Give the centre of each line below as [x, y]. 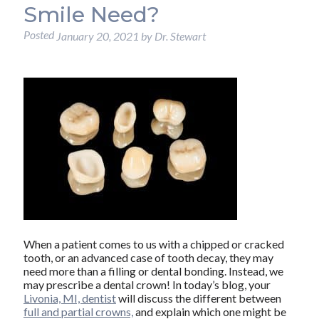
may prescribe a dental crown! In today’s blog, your [147, 284]
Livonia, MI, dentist [69, 298]
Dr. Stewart [180, 36]
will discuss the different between [198, 298]
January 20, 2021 [97, 36]
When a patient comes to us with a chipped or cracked [153, 244]
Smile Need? [91, 15]
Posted [40, 35]
